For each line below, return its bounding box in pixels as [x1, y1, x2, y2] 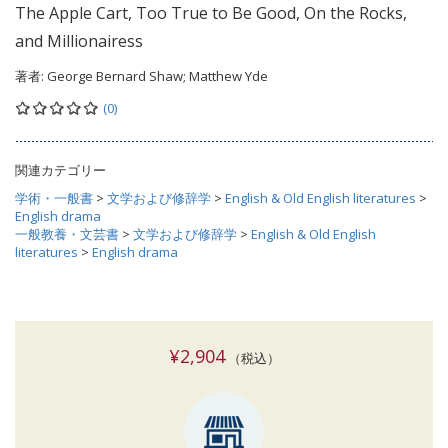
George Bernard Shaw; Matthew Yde [47, 67, 268, 86]
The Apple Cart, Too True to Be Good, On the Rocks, [15, 2, 407, 25]
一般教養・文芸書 [15, 225, 119, 244]
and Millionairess [15, 30, 143, 53]
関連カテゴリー [15, 161, 106, 180]
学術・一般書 [15, 189, 93, 208]
